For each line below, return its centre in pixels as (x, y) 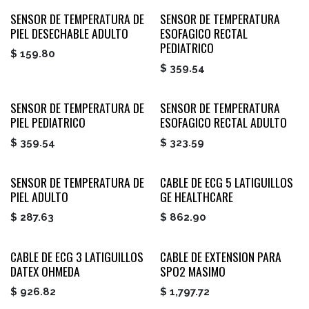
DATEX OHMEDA (45, 271)
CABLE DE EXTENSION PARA (220, 256)
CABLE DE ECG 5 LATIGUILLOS (226, 182)
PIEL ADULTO (39, 196)
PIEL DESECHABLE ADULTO (69, 33)
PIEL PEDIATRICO (48, 122)
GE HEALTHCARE (196, 196)
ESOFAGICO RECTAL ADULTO (223, 122)
